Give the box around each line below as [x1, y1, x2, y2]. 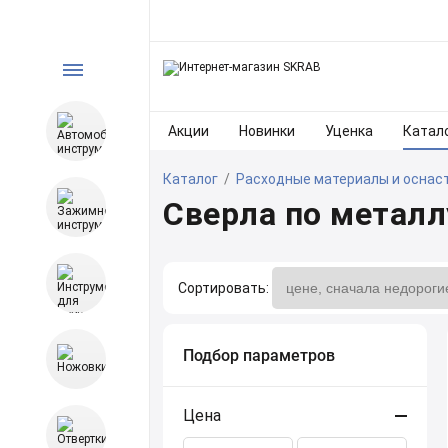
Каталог [163, 171, 218, 187]
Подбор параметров [183, 346, 335, 365]
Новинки [239, 123, 295, 139]
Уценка [325, 123, 373, 139]
